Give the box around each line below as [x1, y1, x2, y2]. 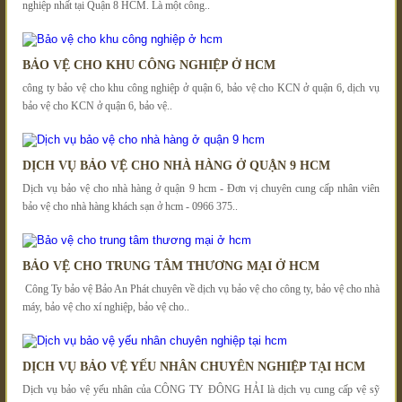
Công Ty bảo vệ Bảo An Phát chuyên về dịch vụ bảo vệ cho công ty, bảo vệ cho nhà [22, 282, 380, 295]
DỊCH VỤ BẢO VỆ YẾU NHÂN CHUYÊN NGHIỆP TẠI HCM [22, 359, 365, 373]
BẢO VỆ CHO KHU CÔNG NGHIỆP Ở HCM [22, 57, 275, 72]
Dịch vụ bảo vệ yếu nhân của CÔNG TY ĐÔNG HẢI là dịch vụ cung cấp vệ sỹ [22, 382, 380, 396]
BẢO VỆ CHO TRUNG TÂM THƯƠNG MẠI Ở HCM [22, 258, 319, 273]
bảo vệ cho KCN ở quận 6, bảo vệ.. [22, 99, 172, 112]
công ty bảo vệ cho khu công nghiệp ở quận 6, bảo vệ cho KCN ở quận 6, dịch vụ [22, 81, 380, 94]
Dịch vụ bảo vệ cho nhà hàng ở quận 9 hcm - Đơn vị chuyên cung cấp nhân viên [22, 181, 380, 195]
